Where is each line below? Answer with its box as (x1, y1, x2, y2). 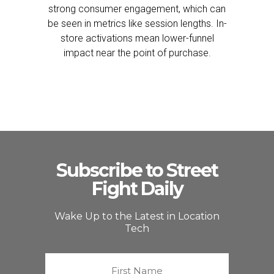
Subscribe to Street (56, 159, 218, 182)
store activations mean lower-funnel (60, 32, 214, 44)
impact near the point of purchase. (63, 47, 211, 59)
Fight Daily (91, 177, 183, 200)
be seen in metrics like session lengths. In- (47, 18, 227, 29)
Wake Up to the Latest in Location (54, 210, 220, 222)
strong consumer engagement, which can (48, 3, 226, 15)
